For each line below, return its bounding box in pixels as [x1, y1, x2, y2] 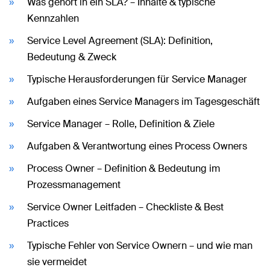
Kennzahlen [27, 11, 79, 25]
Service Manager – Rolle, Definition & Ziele [27, 117, 215, 130]
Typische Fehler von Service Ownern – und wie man [27, 239, 253, 252]
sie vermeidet [27, 255, 87, 268]
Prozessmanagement [27, 178, 121, 191]
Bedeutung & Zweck [27, 50, 116, 63]
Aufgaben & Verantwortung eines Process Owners [27, 139, 247, 152]
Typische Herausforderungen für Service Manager [27, 72, 247, 86]
